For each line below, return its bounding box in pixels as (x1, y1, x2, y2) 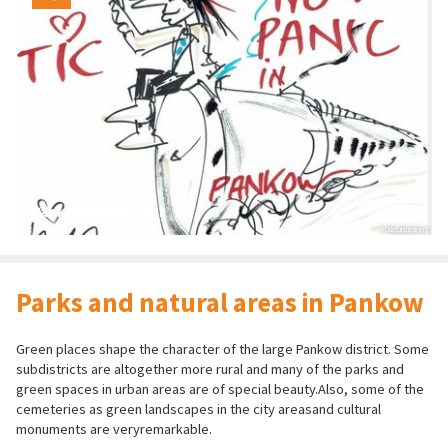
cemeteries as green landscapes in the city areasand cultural (16, 399, 381, 418)
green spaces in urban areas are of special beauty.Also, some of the (16, 379, 424, 398)
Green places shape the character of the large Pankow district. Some (16, 339, 429, 358)
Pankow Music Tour (32, 201, 165, 221)
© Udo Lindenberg (378, 225, 429, 235)
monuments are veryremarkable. (16, 419, 212, 438)
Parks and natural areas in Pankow (16, 285, 424, 319)
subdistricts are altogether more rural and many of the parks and (16, 359, 404, 378)
